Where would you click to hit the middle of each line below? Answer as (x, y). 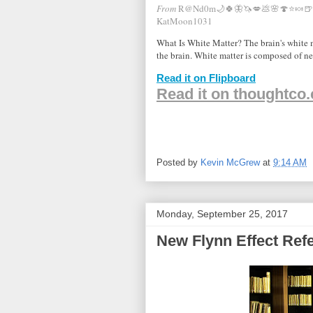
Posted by (179, 162)
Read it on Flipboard (206, 78)
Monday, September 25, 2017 (222, 214)
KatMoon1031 (184, 21)
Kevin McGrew (230, 162)
